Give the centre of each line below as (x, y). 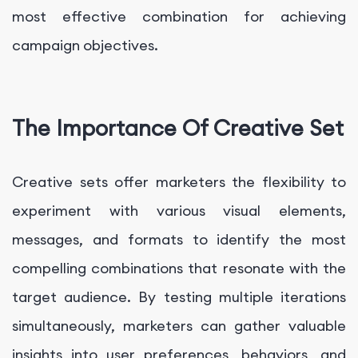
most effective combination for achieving (179, 16)
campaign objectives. (85, 45)
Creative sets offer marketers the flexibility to (179, 181)
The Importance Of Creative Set (178, 128)
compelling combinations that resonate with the (179, 268)
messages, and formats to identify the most (179, 239)
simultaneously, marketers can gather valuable (179, 325)
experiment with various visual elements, (179, 210)
